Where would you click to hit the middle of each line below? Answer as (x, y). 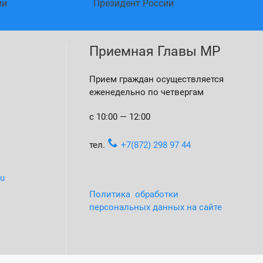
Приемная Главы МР (155, 51)
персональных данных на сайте (156, 207)
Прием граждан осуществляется (156, 79)
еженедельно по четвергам (146, 92)
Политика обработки (134, 194)
